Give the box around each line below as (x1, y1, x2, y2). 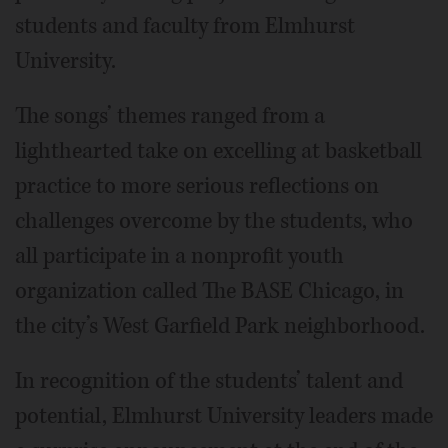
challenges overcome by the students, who (15, 205, 413, 236)
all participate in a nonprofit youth (15, 240, 344, 271)
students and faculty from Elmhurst (15, 10, 355, 41)
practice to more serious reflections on (15, 170, 379, 201)
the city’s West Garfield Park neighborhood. (15, 310, 425, 341)
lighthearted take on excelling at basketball (15, 135, 422, 166)
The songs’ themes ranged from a (15, 100, 325, 131)
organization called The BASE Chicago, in (15, 275, 404, 306)
